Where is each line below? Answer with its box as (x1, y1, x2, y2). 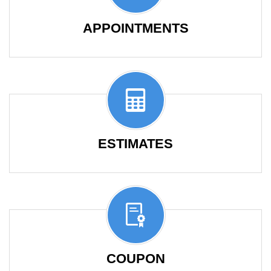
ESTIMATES (98, 135, 173, 151)
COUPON (106, 251, 165, 267)
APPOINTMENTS (82, 21, 189, 36)
